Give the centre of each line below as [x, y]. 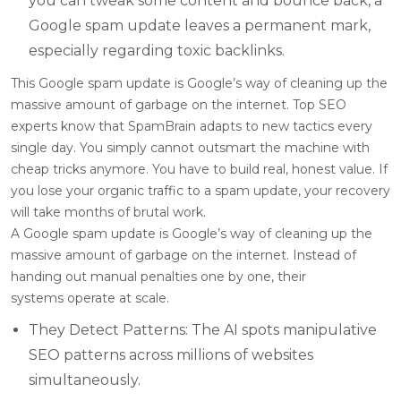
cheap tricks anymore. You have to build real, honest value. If [199, 169]
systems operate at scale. [90, 298]
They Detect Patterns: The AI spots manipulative [203, 329]
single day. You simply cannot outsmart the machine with [190, 147]
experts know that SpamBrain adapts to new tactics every [192, 126]
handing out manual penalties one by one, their [158, 276]
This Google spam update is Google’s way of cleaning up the [199, 83]
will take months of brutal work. [108, 212]
